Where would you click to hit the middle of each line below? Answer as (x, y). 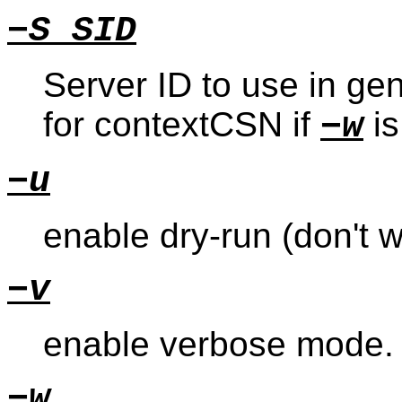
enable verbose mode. (218, 344)
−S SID (72, 31)
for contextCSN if (182, 124)
